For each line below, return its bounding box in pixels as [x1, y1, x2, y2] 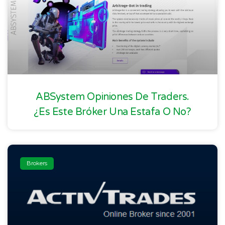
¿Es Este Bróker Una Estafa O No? [34, 106, 191, 119]
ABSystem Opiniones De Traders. [35, 91, 189, 103]
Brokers [27, 159, 48, 167]
